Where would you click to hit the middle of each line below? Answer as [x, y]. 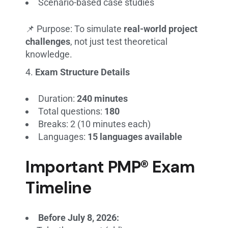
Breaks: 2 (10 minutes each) [95, 124]
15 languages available [135, 136]
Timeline [59, 188]
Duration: [58, 98]
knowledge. [49, 54]
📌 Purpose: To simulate [75, 28]
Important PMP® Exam [110, 167]
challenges [48, 41]
